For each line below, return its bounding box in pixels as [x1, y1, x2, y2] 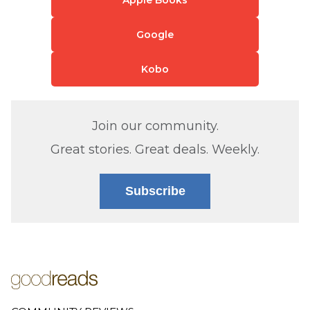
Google [136, 28, 174, 41]
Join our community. [91, 118, 219, 134]
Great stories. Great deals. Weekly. [51, 141, 259, 157]
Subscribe [125, 183, 185, 198]
